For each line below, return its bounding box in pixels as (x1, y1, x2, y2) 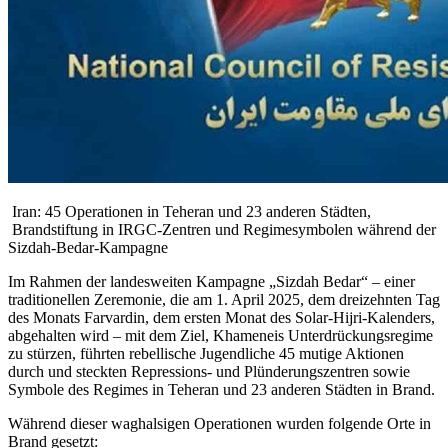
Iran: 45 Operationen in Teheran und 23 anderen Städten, (8, 203, 411, 221)
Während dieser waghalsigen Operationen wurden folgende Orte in (8, 415, 431, 433)
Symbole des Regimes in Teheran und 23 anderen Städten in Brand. (8, 381, 435, 399)
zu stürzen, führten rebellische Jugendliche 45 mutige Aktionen (8, 345, 404, 363)
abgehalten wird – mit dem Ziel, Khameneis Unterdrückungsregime (8, 327, 433, 345)
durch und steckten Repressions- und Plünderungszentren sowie (8, 363, 410, 381)
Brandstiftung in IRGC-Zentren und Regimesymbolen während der (8, 221, 436, 239)
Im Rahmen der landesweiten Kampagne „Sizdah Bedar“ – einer (8, 273, 415, 291)
